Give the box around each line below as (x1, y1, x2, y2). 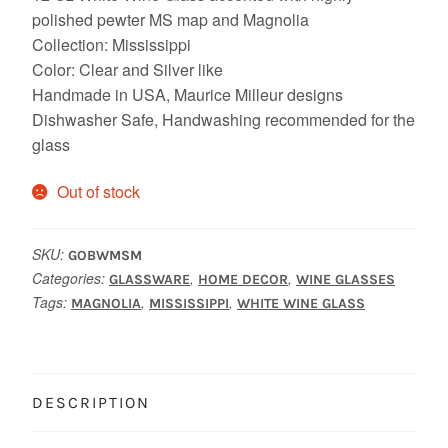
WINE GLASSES (296, 270, 395, 288)
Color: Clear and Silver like (32, 57, 223, 81)
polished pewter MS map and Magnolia (32, 7, 309, 31)
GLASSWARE (109, 270, 190, 288)
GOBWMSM (68, 246, 142, 264)
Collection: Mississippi (32, 32, 191, 56)
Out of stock (56, 180, 140, 204)
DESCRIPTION (32, 392, 150, 412)
